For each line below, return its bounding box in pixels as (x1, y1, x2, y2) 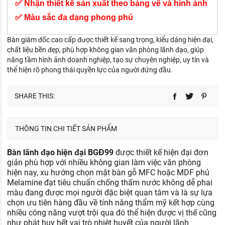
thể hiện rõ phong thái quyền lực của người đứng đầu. (7, 66, 173, 74)
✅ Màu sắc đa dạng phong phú (15, 13, 136, 22)
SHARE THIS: (15, 92, 55, 100)
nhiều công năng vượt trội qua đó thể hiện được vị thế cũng (7, 208, 217, 217)
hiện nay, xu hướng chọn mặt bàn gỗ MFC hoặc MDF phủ (7, 168, 210, 177)
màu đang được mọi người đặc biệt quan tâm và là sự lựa (7, 188, 213, 197)
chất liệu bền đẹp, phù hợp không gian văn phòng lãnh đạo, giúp (7, 46, 204, 54)
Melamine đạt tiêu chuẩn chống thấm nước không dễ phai (7, 178, 213, 187)
